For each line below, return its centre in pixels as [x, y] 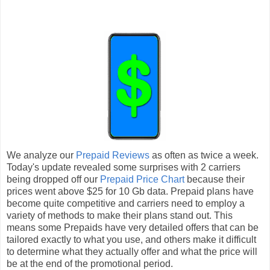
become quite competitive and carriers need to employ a [126, 203]
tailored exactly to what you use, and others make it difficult [131, 239]
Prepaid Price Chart [142, 179]
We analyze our [41, 155]
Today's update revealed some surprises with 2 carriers [124, 167]
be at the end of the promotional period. [90, 263]
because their [215, 179]
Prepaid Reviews [113, 155]
